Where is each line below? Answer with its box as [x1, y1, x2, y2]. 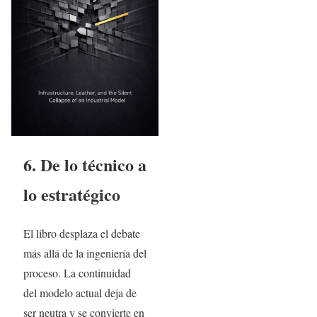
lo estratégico [23, 181, 120, 207]
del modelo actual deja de [23, 284, 137, 300]
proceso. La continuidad [23, 265, 131, 280]
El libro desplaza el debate [23, 225, 140, 241]
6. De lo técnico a [23, 151, 146, 177]
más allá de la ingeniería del [23, 245, 146, 260]
